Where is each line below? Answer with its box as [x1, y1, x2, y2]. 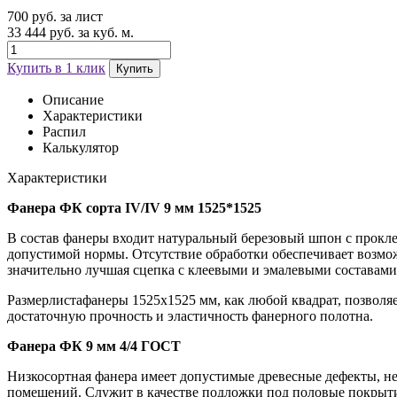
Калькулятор [43, 139, 119, 155]
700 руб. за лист [7, 8, 103, 24]
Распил [43, 123, 86, 139]
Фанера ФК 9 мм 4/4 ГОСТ [7, 338, 181, 354]
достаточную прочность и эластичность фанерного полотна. [7, 307, 373, 323]
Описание [43, 91, 104, 107]
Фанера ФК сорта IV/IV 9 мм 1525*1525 [7, 199, 261, 215]
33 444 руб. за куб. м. [7, 24, 134, 40]
